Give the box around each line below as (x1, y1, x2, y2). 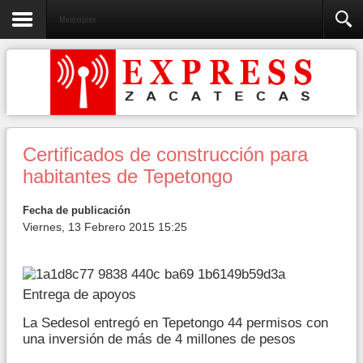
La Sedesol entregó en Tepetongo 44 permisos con (23, 314, 328, 331)
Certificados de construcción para (23, 144, 308, 165)
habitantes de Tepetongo (23, 166, 233, 187)
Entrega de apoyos (23, 286, 136, 302)
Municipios (59, 12, 96, 25)
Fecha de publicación (23, 204, 130, 216)
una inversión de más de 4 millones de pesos (23, 331, 296, 347)
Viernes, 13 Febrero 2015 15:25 (23, 220, 187, 233)
